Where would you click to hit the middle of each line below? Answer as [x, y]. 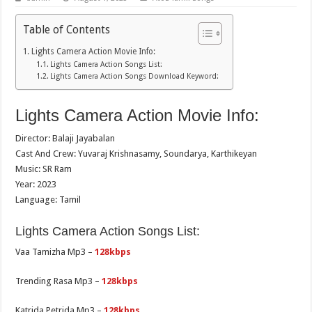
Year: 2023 [36, 185]
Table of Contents [67, 29]
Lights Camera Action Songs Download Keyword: [134, 77]
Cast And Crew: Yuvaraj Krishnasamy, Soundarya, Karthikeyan [136, 154]
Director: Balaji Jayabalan [65, 139]
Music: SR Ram [44, 169]
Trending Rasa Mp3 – [59, 281]
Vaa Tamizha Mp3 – [55, 252]
